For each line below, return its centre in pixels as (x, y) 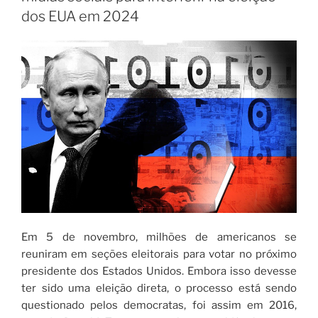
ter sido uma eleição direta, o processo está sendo (159, 288)
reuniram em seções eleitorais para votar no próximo (159, 254)
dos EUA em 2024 (80, 17)
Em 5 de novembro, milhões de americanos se (159, 237)
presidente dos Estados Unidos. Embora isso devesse (159, 271)
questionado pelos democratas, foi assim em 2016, (159, 305)
